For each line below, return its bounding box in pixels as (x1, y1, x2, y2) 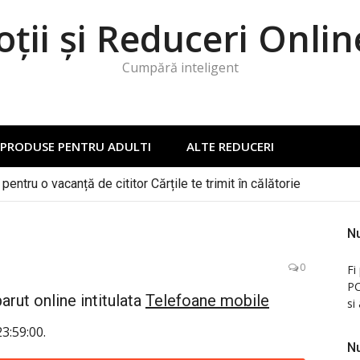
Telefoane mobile (145, 291, 269, 310)
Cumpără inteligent (121, 59, 239, 76)
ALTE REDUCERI (186, 138, 274, 154)
